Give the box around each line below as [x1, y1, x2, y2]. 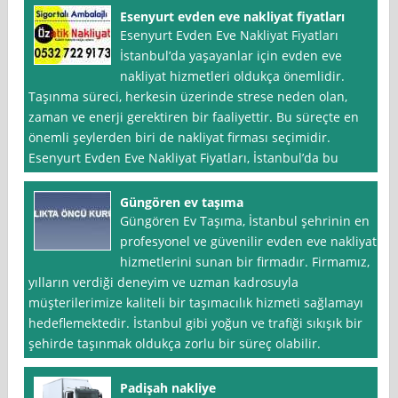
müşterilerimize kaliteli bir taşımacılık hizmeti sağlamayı [28, 294, 364, 312]
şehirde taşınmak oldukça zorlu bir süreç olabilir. [28, 335, 322, 353]
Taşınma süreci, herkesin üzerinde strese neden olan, [28, 88, 348, 106]
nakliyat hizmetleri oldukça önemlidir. [120, 68, 346, 85]
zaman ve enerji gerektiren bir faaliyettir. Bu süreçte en [28, 108, 360, 126]
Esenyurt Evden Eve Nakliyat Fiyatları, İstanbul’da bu [28, 149, 339, 167]
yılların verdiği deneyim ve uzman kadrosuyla [28, 274, 299, 291]
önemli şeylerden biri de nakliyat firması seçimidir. [28, 129, 331, 147]
